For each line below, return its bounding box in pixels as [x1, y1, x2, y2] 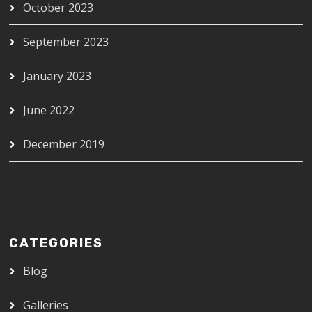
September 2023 [23, 33, 109, 49]
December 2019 [23, 136, 105, 152]
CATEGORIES [9, 235, 104, 251]
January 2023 [23, 68, 92, 84]
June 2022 [23, 102, 75, 118]
